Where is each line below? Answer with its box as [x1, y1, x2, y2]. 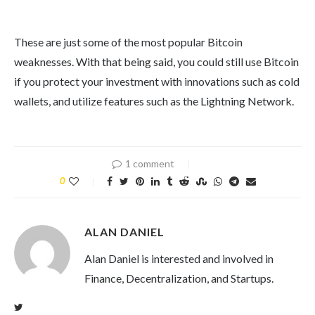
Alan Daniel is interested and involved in [84, 252, 274, 266]
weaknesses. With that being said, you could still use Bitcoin [14, 55, 299, 69]
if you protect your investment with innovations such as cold [14, 75, 300, 89]
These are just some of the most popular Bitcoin [14, 35, 243, 49]
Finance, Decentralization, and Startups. [84, 271, 274, 285]
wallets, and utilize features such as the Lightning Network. [14, 94, 294, 108]
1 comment [125, 157, 174, 170]
